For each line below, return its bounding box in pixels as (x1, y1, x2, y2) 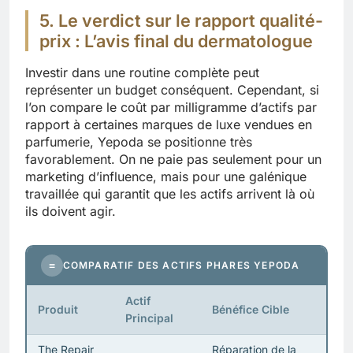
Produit (37, 303, 78, 317)
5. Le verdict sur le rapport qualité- (39, 9, 323, 31)
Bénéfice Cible (211, 303, 289, 317)
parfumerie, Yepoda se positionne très (25, 133, 252, 150)
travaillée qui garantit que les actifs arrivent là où (25, 185, 314, 202)
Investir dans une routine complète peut (25, 64, 259, 80)
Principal (124, 311, 173, 325)
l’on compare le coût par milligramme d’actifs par (25, 98, 317, 115)
